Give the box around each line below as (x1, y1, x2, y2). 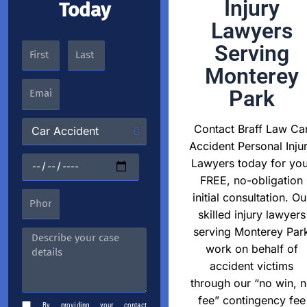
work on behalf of (205, 241, 298, 256)
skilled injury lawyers (197, 207, 306, 221)
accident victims (210, 258, 293, 273)
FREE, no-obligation (200, 173, 303, 187)
